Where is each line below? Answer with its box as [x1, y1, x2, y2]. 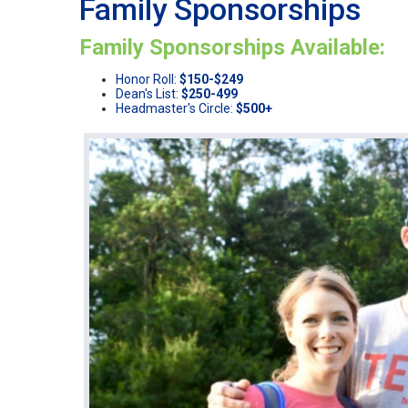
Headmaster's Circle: [116, 101, 233, 117]
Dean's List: [116, 87, 178, 102]
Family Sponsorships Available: [79, 35, 385, 61]
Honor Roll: [116, 72, 179, 87]
